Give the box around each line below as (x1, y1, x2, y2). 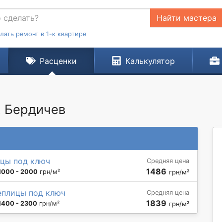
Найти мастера (156, 13, 217, 23)
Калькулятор (125, 56, 175, 66)
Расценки (39, 56, 77, 66)
